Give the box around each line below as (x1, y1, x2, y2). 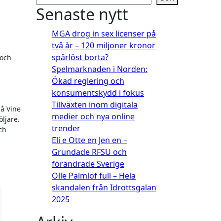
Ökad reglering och (52, 75, 124, 86)
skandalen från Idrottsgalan (52, 182, 156, 193)
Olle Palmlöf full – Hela (52, 170, 136, 181)
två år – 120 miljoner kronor (52, 39, 155, 51)
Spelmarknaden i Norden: (52, 63, 147, 74)
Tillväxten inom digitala (52, 99, 138, 110)
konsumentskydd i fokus (52, 87, 144, 98)
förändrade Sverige (52, 158, 124, 169)
